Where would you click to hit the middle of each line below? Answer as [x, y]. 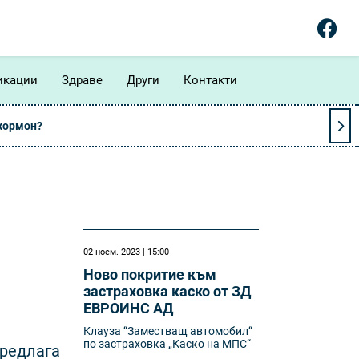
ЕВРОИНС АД [129, 308]
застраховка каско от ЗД [167, 291]
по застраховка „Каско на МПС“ [167, 344]
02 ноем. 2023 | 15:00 [127, 252]
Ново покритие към [150, 274]
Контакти [210, 80]
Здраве [82, 80]
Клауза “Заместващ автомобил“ [168, 331]
